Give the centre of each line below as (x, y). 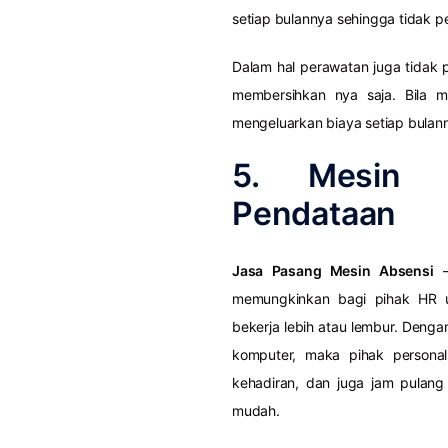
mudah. (256, 411)
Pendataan (314, 214)
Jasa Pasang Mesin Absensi (333, 271)
